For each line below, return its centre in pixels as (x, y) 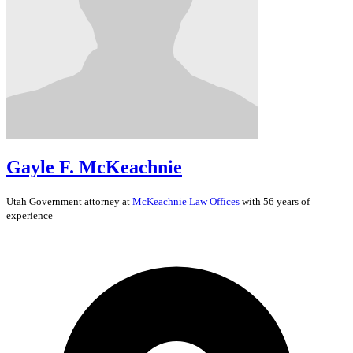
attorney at (107, 202)
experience (30, 216)
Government (56, 202)
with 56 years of (276, 202)
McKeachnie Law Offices (187, 202)
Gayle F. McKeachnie (94, 167)
